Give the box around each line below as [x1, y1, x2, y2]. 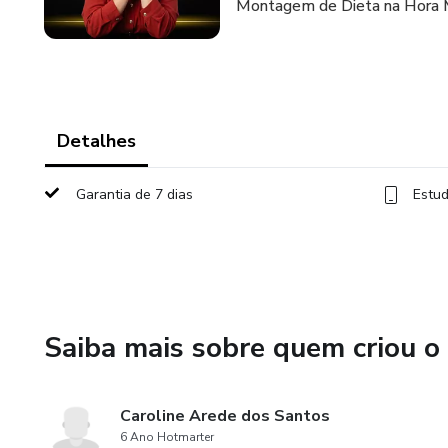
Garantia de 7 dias [76, 185, 193, 204]
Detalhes [57, 129, 136, 153]
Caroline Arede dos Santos [120, 405, 330, 427]
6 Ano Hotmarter [120, 429, 214, 445]
